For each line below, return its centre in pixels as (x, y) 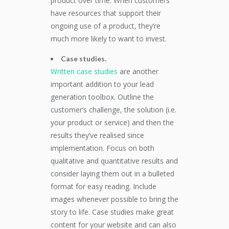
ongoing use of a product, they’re (106, 26)
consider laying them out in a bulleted (112, 174)
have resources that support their (106, 13)
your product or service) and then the (112, 122)
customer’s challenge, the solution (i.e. (113, 110)
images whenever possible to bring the (114, 199)
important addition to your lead (102, 84)
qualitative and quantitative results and (114, 161)
